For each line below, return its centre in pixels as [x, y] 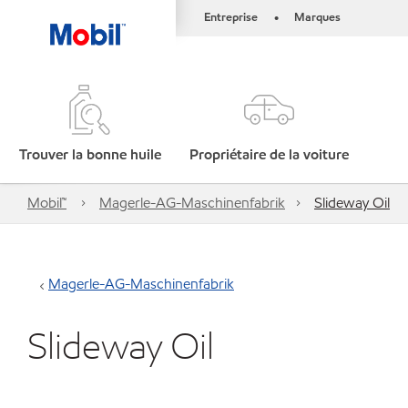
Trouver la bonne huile [90, 154]
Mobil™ [47, 203]
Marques [317, 17]
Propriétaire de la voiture [270, 154]
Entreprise [231, 17]
